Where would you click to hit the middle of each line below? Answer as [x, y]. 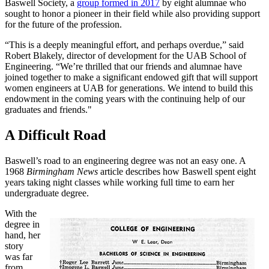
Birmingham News [62, 171]
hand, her [23, 235]
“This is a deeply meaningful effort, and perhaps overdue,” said [124, 44]
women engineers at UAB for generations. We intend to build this [129, 88]
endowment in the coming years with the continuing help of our [125, 98]
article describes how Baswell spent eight [177, 171]
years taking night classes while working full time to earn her [119, 182]
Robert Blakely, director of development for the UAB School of [125, 55]
